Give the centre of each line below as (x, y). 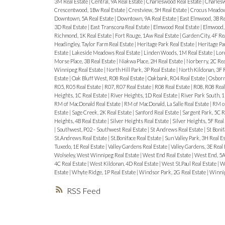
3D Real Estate (71, 27)
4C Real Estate (71, 163)
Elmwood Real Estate (177, 27)
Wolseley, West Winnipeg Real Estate (97, 155)
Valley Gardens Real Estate (138, 146)
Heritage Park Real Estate (166, 44)
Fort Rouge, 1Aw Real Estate (147, 35)
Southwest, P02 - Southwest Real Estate (102, 129)
